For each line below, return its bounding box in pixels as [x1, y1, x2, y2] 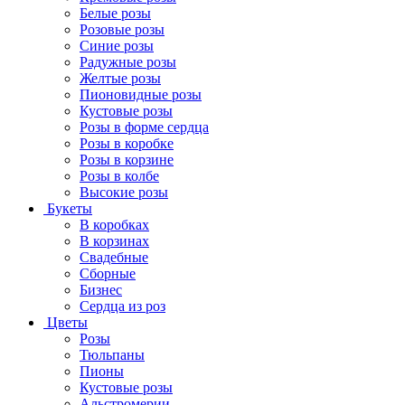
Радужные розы [80, 53, 176, 70]
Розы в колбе [80, 167, 159, 184]
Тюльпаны [80, 346, 145, 363]
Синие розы [80, 37, 154, 53]
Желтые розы [80, 70, 161, 86]
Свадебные [80, 249, 148, 265]
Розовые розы [80, 21, 165, 37]
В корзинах [80, 232, 149, 249]
